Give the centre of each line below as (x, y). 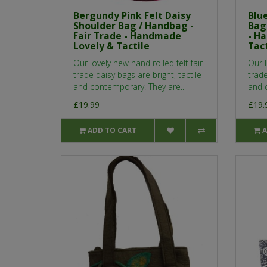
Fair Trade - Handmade (127, 36)
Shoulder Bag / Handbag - (133, 26)
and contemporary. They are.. (129, 87)
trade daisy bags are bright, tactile (137, 75)
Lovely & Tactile (111, 46)
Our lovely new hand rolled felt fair (138, 63)
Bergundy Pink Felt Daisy (132, 16)
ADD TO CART (112, 131)
